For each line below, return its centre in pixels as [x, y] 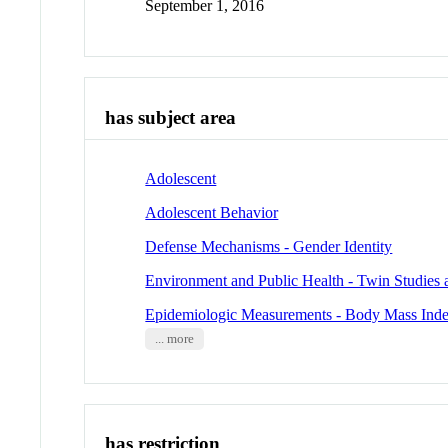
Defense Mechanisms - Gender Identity [269, 246]
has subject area [171, 118]
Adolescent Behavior [212, 212]
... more [174, 338]
